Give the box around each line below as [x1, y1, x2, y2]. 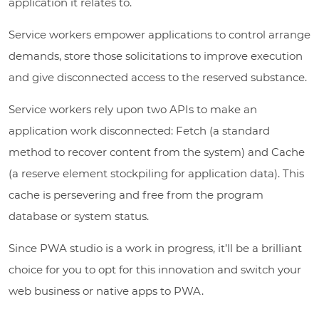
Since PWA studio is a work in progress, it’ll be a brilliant [9, 241, 302, 255]
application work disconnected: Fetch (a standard [9, 123, 270, 137]
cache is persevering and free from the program [9, 187, 263, 202]
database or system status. [9, 209, 149, 223]
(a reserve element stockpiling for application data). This [9, 166, 304, 180]
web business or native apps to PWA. [9, 283, 204, 298]
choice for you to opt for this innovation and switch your [9, 262, 301, 276]
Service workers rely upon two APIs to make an [9, 102, 257, 116]
